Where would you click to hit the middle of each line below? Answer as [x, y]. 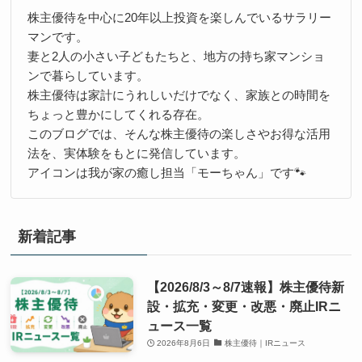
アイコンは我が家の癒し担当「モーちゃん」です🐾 [166, 173]
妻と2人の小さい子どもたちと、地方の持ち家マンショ [176, 57]
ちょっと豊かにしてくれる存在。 [118, 115]
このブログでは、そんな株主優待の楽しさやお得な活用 [179, 134]
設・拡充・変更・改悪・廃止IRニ [244, 306]
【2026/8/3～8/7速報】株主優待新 [245, 286]
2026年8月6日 [184, 343]
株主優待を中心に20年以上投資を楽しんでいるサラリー [179, 18]
